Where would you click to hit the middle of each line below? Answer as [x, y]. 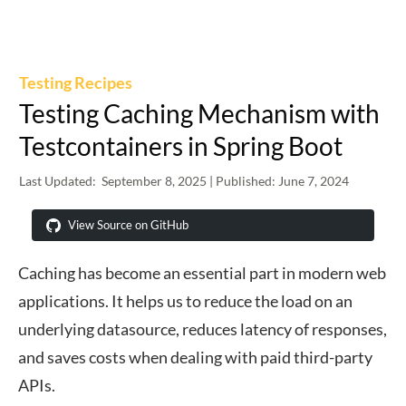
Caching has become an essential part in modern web [202, 273]
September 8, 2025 [155, 181]
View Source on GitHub [128, 225]
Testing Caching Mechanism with [199, 113]
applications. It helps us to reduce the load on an [185, 301]
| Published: [244, 181]
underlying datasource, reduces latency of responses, [203, 329]
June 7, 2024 [314, 181]
